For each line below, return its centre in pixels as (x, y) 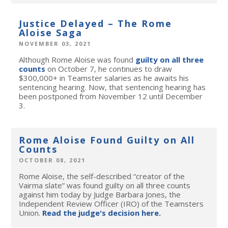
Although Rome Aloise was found (77, 60)
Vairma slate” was (51, 186)
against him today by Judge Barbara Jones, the (100, 195)
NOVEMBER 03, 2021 (55, 44)
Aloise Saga (51, 33)
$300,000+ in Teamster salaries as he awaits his (104, 78)
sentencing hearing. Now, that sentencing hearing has (112, 87)
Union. (31, 213)
